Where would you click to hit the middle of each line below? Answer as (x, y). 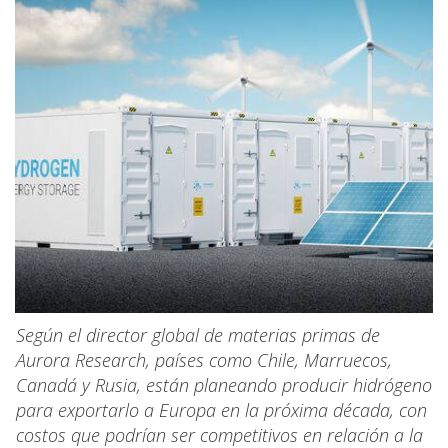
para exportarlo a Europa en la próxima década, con (221, 409)
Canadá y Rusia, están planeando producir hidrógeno (224, 384)
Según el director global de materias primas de (198, 334)
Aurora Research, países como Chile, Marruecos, (204, 359)
